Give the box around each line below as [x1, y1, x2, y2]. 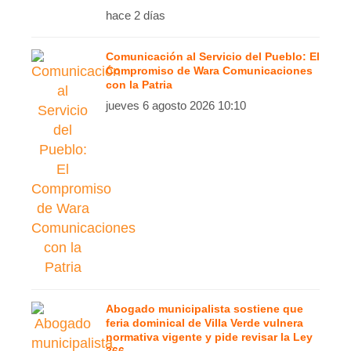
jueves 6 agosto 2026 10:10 [106, 99, 246, 112]
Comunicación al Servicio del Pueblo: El [106, 50, 320, 63]
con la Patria [106, 78, 172, 91]
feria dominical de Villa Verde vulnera [106, 317, 303, 329]
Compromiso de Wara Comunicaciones [106, 64, 313, 77]
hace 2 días [106, 9, 165, 22]
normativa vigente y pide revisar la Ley [106, 331, 313, 343]
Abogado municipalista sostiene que [106, 302, 303, 315]
